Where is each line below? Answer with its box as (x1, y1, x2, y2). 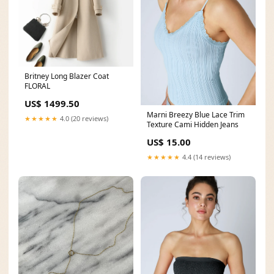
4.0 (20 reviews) (58, 114, 108, 124)
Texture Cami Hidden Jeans (147, 119, 239, 130)
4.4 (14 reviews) (180, 152, 231, 162)
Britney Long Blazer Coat (24, 71, 109, 82)
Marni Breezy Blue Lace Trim (147, 109, 245, 120)
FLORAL (24, 81, 50, 92)
